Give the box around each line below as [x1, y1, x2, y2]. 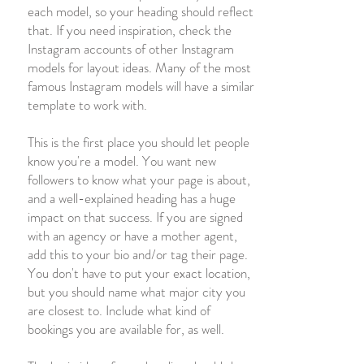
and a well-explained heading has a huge [28, 188, 236, 208]
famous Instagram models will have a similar [28, 76, 254, 96]
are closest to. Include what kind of [28, 301, 210, 320]
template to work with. [28, 95, 147, 115]
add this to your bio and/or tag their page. [28, 245, 248, 264]
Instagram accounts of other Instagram [28, 39, 234, 58]
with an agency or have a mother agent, [28, 226, 237, 245]
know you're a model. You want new [28, 151, 216, 171]
